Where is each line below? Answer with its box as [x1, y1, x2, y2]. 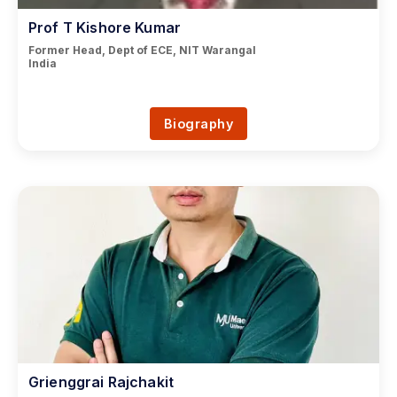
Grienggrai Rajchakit [28, 373, 174, 391]
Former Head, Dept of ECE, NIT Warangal [28, 43, 256, 57]
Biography [163, 116, 234, 131]
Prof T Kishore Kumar [28, 19, 181, 36]
